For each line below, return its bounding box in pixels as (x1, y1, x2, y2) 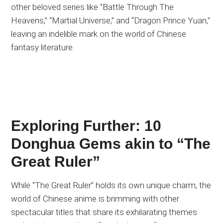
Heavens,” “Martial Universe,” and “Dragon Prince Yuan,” (11, 15, 211, 25)
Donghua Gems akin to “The (11, 135, 211, 152)
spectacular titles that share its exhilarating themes (11, 207, 198, 217)
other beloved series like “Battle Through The (11, 1, 174, 12)
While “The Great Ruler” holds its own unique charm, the (11, 180, 212, 190)
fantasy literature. (11, 42, 75, 52)
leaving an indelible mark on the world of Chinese (11, 28, 187, 39)
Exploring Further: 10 (11, 117, 162, 134)
